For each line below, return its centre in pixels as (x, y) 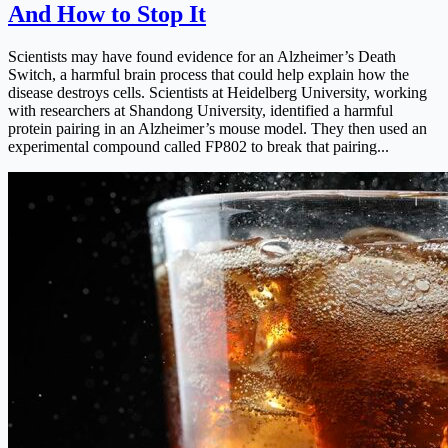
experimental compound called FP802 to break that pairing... (198, 146)
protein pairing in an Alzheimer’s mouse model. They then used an (217, 128)
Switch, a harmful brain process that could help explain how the (208, 74)
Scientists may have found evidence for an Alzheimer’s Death (202, 56)
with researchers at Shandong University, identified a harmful (200, 110)
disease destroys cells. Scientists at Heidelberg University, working (217, 92)
